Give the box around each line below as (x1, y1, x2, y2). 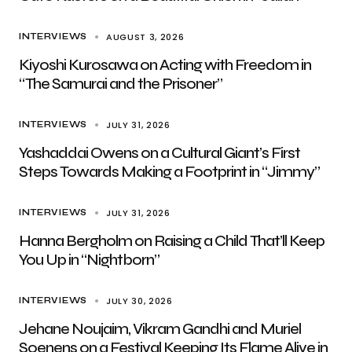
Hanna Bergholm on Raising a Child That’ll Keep (19, 231, 324, 251)
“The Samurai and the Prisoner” (19, 74, 222, 93)
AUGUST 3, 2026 (105, 31, 185, 43)
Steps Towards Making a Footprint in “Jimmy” (19, 162, 320, 181)
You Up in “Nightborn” (19, 250, 159, 269)
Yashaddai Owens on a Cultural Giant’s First (19, 143, 300, 163)
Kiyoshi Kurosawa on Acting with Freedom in (19, 55, 311, 75)
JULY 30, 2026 (105, 295, 173, 307)
